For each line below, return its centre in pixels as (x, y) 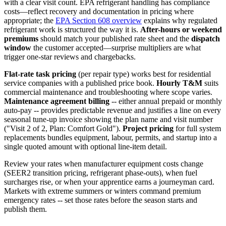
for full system (197, 128)
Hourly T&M (179, 83)
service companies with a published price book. (80, 83)
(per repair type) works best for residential (144, 74)
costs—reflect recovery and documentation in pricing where (99, 11)
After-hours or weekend (181, 29)
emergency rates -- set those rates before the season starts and (101, 200)
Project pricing (148, 128)
